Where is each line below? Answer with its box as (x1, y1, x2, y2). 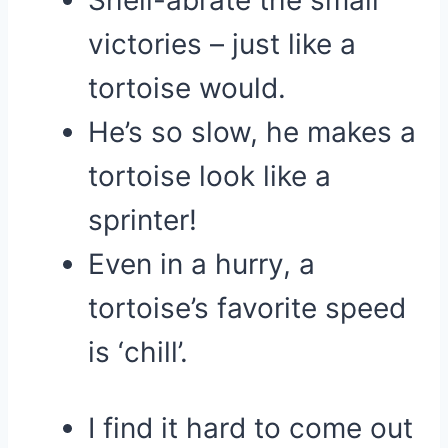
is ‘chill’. (88, 335, 188, 369)
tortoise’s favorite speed (88, 291, 406, 325)
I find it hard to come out (88, 411, 413, 445)
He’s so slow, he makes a (88, 115, 416, 149)
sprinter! (88, 203, 197, 237)
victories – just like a (88, 27, 356, 61)
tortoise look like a (88, 159, 331, 193)
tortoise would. (88, 71, 286, 105)
